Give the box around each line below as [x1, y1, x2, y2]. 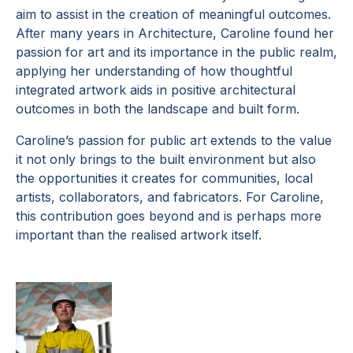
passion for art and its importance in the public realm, [16, 44, 337, 60]
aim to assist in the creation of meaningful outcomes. [16, 6, 331, 22]
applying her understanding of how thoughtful [16, 63, 292, 79]
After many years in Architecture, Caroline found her [16, 25, 334, 41]
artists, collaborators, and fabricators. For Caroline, [16, 189, 324, 205]
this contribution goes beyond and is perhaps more [16, 208, 321, 224]
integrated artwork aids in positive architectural [16, 82, 295, 98]
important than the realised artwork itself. [16, 227, 262, 243]
